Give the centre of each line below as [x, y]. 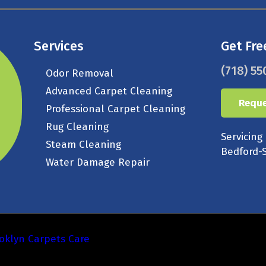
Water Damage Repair [98, 162]
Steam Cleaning [84, 145]
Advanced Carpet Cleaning [109, 91]
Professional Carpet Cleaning [116, 109]
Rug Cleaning [77, 127]
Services [59, 46]
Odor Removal [80, 73]
